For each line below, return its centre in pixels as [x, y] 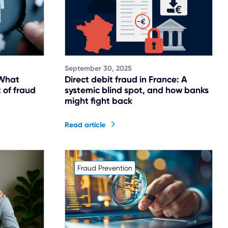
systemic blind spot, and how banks [137, 90]
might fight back [98, 101]
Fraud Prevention [105, 168]
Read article [85, 125]
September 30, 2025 [98, 68]
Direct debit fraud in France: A [126, 79]
